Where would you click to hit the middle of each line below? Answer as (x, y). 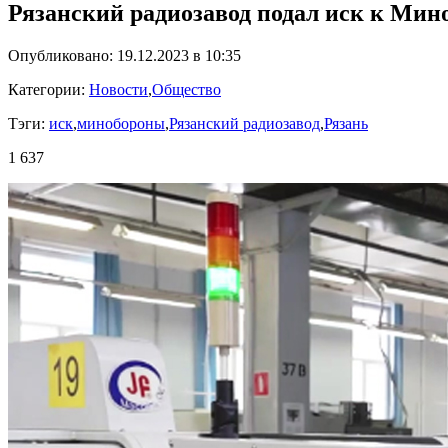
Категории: (48, 89)
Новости (118, 89)
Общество (186, 89)
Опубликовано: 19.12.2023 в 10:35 (124, 55)
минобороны (121, 123)
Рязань (346, 123)
